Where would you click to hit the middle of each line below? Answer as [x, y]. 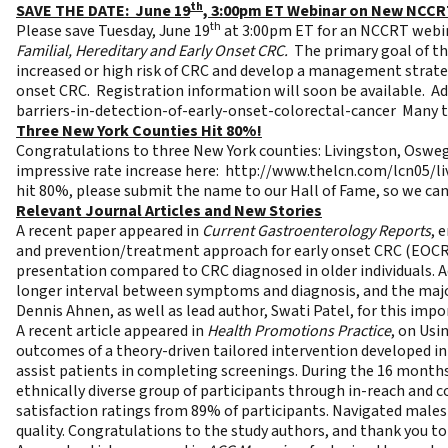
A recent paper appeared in [109, 231]
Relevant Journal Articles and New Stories [169, 211]
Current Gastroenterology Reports [316, 231]
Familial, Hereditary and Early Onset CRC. [152, 51]
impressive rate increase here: [120, 171]
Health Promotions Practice [299, 331]
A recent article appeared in [111, 331]
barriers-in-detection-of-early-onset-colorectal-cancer [206, 111]
